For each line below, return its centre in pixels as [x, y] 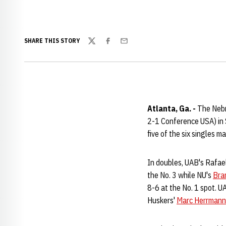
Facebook [119, 46]
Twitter [99, 46]
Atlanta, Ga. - [172, 108]
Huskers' [162, 200]
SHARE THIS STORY [52, 41]
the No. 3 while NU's [180, 175]
